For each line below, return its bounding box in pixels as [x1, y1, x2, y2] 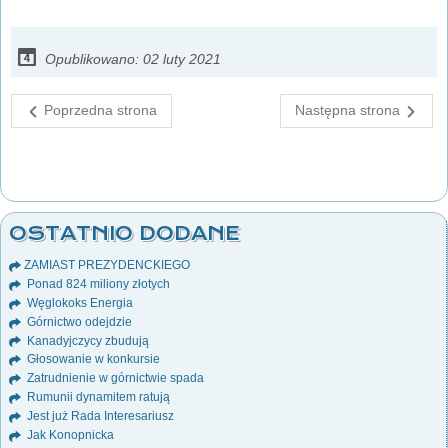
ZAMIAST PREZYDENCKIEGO [24, 258, 190, 273]
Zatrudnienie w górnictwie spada [24, 371, 204, 386]
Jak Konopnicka [24, 427, 114, 442]
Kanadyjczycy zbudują [24, 333, 149, 348]
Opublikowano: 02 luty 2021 [45, 51, 221, 68]
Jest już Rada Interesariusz [24, 408, 174, 423]
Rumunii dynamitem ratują [24, 390, 170, 405]
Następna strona [295, 102, 400, 119]
